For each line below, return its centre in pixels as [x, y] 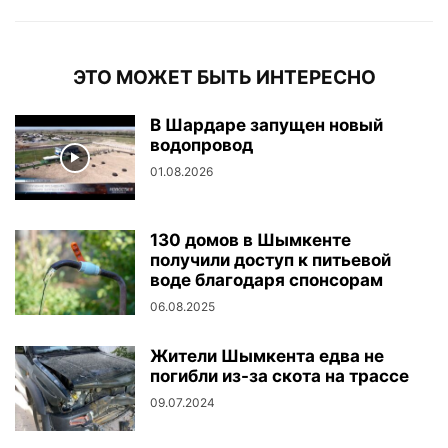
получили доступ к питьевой [270, 260]
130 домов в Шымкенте [250, 240]
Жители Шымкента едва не [267, 356]
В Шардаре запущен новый [266, 125]
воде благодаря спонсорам [266, 280]
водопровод [201, 145]
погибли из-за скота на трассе [279, 376]
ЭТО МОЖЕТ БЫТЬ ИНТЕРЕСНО [224, 77]
